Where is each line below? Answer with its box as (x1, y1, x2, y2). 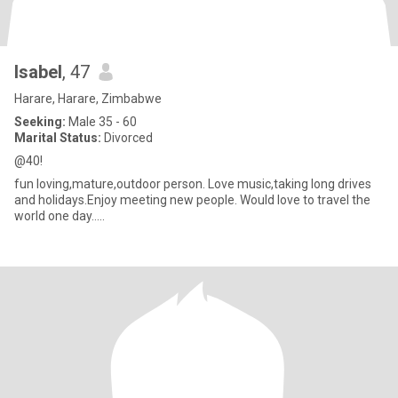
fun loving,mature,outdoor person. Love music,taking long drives (14, 177, 371, 191)
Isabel (14, 61, 62, 83)
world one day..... (14, 209, 105, 223)
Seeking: (14, 115, 66, 129)
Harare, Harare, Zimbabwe (14, 92, 162, 106)
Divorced (101, 131, 153, 145)
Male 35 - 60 (66, 115, 137, 129)
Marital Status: (14, 131, 101, 145)
